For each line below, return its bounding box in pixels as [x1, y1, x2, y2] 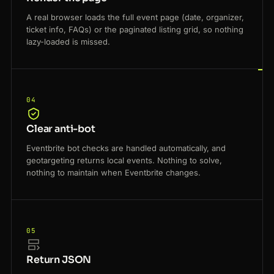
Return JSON [26, 253, 92, 267]
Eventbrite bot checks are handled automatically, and [26, 143, 226, 154]
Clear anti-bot [26, 122, 95, 136]
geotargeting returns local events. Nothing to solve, [26, 155, 222, 166]
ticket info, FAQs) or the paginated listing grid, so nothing [26, 24, 243, 35]
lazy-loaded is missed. [26, 37, 110, 47]
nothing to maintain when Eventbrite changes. [26, 168, 201, 178]
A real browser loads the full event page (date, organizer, [26, 12, 244, 23]
